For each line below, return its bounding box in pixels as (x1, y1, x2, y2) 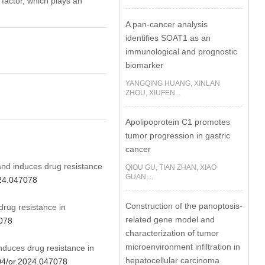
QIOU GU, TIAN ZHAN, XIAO (125, 163, 217, 172)
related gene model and (125, 215, 215, 224)
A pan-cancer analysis (125, 20, 208, 29)
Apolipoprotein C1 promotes (125, 117, 231, 127)
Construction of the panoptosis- (125, 201, 243, 211)
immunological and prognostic (125, 47, 238, 56)
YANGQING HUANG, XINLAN (125, 79, 221, 88)
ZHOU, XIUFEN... (125, 89, 181, 97)
